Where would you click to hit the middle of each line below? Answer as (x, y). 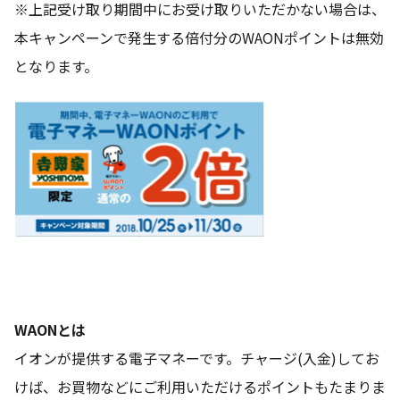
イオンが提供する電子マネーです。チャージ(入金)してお (197, 358)
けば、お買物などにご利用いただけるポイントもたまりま (200, 387)
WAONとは (50, 330)
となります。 (56, 66)
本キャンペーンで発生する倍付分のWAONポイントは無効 (199, 37)
